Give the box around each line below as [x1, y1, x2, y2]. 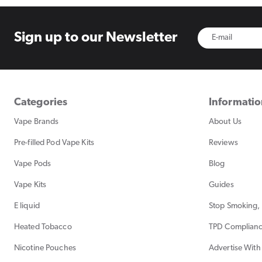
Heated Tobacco [14, 222, 72, 232]
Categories [14, 96, 68, 108]
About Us [209, 117, 242, 126]
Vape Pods [14, 159, 51, 168]
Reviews [209, 138, 238, 147]
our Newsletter [81, 30, 177, 45]
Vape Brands [14, 117, 59, 126]
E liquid [14, 201, 40, 211]
